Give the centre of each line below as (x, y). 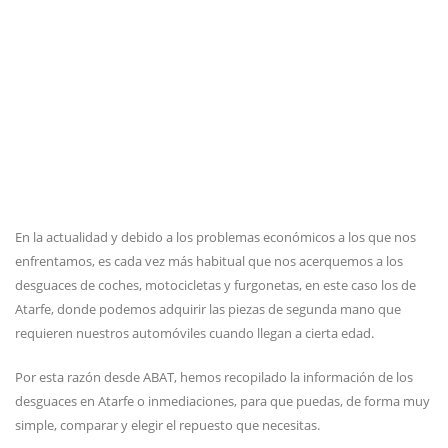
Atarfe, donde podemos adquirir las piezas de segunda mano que (208, 309)
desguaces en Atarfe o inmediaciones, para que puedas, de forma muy (222, 401)
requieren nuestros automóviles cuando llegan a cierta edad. (194, 333)
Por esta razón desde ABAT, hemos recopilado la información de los (214, 377)
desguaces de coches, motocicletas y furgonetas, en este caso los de (215, 285)
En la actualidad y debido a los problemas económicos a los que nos (215, 237)
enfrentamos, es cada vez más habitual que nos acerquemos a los (209, 261)
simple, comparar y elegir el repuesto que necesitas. (167, 425)
